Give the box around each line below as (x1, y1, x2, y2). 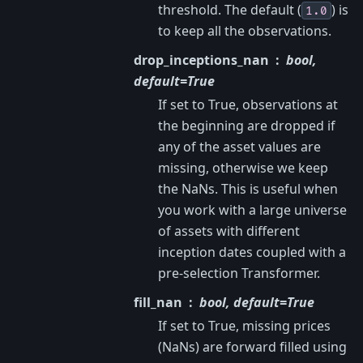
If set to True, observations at (158, 95, 338, 113)
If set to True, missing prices (158, 316, 331, 335)
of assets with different (158, 221, 300, 240)
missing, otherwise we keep (158, 158, 328, 177)
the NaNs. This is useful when (158, 179, 338, 198)
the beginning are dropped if (158, 116, 335, 135)
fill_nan (134, 293, 182, 311)
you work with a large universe (158, 200, 347, 219)
